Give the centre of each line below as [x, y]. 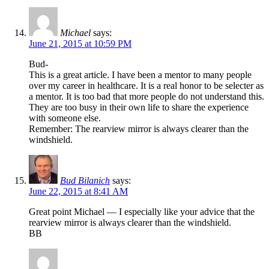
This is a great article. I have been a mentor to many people [140, 74]
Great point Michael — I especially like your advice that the [142, 211]
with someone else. [65, 118]
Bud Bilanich [85, 180]
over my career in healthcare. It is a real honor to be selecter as [146, 85]
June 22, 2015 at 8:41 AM [78, 191]
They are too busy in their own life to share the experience [139, 107]
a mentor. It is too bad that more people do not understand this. [147, 96]
